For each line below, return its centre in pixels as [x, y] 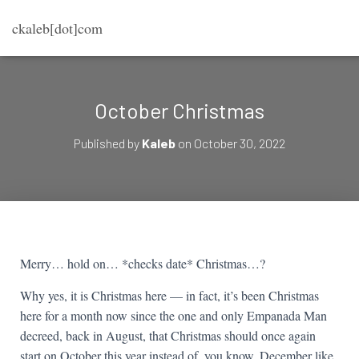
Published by [108, 143]
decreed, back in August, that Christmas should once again [168, 335]
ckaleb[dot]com [57, 28]
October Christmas [179, 110]
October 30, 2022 [240, 143]
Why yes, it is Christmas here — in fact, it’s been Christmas [169, 295]
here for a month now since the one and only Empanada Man [173, 315]
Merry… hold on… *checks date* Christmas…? [143, 263]
